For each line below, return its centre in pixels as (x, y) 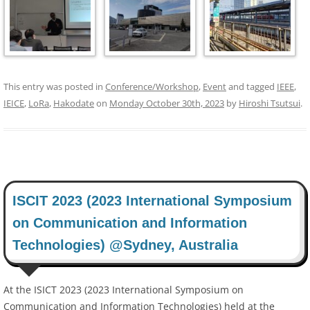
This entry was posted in (54, 87)
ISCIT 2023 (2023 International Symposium (152, 201)
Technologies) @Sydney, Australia (125, 245)
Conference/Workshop (152, 87)
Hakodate (74, 103)
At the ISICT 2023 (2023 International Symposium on (124, 290)
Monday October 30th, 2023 (167, 103)
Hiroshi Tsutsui (270, 103)
